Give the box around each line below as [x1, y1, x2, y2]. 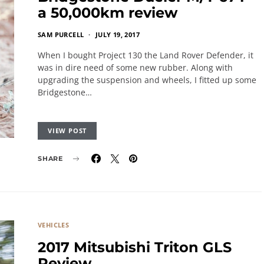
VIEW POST [48, 126, 87, 135]
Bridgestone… [38, 87, 92, 98]
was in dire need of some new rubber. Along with [38, 62, 233, 73]
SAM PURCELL [38, 30, 84, 39]
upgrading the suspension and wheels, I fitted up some [38, 74, 256, 85]
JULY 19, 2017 [95, 30, 140, 39]
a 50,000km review [38, 4, 177, 21]
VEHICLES [38, 220, 70, 229]
